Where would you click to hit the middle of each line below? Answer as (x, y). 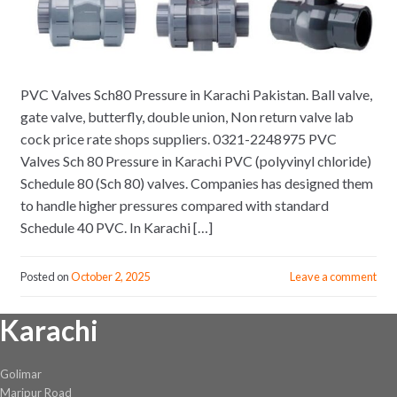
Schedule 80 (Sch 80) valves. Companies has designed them (196, 183)
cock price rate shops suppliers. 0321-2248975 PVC (178, 139)
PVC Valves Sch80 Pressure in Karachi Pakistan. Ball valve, (196, 95)
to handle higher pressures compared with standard (174, 206)
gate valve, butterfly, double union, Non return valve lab (187, 117)
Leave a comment (334, 276)
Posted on (45, 276)
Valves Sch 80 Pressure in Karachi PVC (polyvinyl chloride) (195, 161)
